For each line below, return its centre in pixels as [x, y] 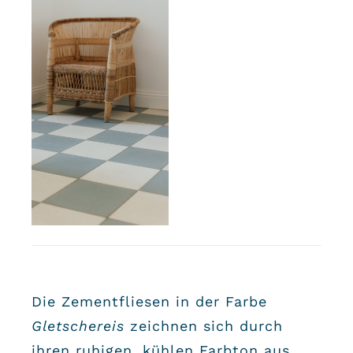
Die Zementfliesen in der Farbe [149, 301]
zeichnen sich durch [203, 325]
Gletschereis [78, 325]
